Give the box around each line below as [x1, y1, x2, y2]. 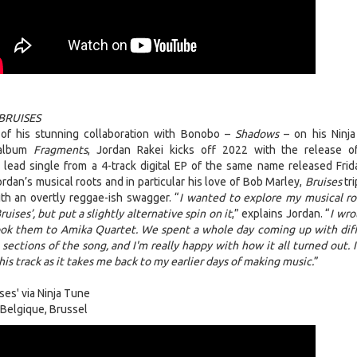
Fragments [33, 143, 88, 157]
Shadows [234, 127, 279, 141]
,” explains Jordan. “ [232, 207, 331, 221]
